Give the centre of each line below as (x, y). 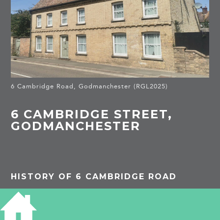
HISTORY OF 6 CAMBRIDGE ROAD (94, 176)
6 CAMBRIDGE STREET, (92, 114)
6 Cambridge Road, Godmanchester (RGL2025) (90, 86)
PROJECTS (48, 205)
